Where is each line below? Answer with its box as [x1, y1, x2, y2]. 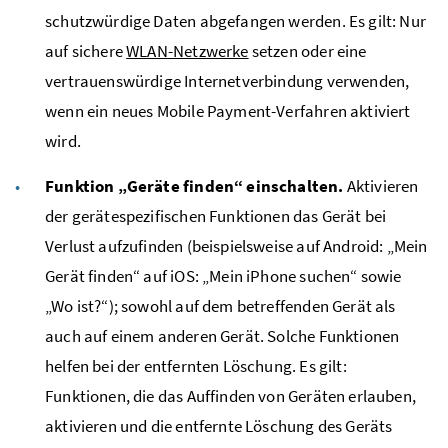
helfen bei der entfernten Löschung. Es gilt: [45, 354, 347, 377]
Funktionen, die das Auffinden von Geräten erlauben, [45, 384, 416, 407]
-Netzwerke [167, 39, 249, 62]
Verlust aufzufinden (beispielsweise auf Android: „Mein [45, 234, 428, 257]
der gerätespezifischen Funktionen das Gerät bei [45, 204, 387, 227]
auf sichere [45, 39, 127, 62]
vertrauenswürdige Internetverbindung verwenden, [45, 69, 410, 92]
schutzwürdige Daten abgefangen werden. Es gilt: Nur [45, 9, 426, 32]
